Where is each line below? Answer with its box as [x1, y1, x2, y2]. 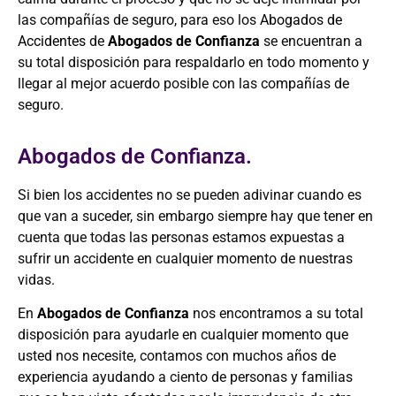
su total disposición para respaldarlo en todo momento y [18, 53, 369, 71]
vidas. [18, 271, 55, 288]
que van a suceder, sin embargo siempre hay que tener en [18, 208, 373, 225]
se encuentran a [263, 32, 362, 49]
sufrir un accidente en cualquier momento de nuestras [18, 250, 353, 267]
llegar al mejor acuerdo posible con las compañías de [18, 74, 349, 92]
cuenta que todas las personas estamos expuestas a [18, 229, 345, 246]
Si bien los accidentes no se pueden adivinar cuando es [18, 187, 362, 203]
